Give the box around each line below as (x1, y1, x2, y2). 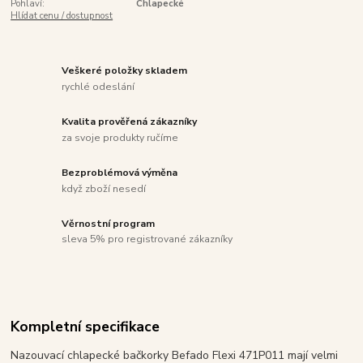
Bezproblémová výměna (62, 165, 178, 179)
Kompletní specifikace (11, 316, 160, 336)
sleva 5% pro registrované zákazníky (62, 233, 233, 246)
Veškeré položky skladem (62, 64, 188, 78)
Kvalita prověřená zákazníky (62, 115, 198, 129)
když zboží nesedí (62, 181, 147, 195)
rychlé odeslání (62, 79, 135, 93)
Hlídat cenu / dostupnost (11, 9, 113, 22)
